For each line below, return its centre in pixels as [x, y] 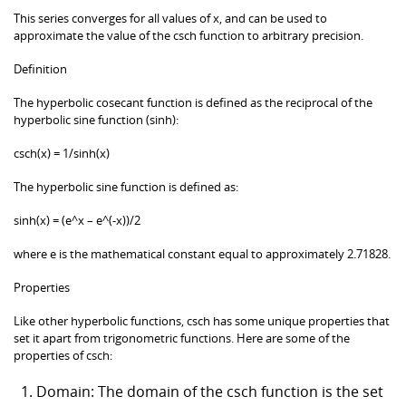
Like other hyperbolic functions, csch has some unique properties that [202, 320]
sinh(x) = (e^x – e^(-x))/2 [77, 220]
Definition [40, 68]
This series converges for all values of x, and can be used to [170, 18]
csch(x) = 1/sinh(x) [62, 153]
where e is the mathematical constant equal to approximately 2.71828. [202, 253]
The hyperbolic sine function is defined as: [126, 186]
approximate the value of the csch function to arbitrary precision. [188, 35]
